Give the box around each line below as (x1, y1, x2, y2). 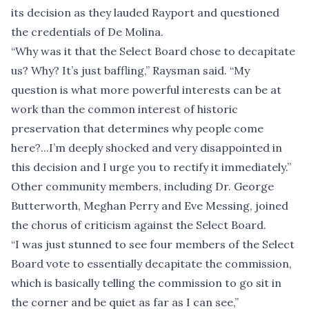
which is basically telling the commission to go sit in (11, 276, 281, 290)
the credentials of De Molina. (11, 25, 163, 39)
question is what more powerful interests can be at (11, 83, 281, 97)
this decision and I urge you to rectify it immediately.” (11, 160, 291, 175)
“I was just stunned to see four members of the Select (11, 237, 295, 252)
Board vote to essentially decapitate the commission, (11, 257, 292, 271)
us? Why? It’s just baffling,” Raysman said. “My (11, 63, 250, 78)
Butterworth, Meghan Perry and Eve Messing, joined (11, 199, 288, 213)
